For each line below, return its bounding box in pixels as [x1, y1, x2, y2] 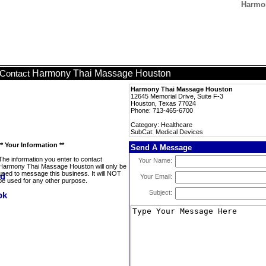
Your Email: [140, 173, 172, 180]
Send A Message [131, 143, 192, 152]
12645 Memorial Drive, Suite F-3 [131, 93, 223, 100]
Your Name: [138, 157, 172, 164]
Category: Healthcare [131, 121, 192, 128]
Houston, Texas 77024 [131, 100, 196, 107]
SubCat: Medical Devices [131, 128, 203, 135]
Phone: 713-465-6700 [131, 107, 193, 114]
